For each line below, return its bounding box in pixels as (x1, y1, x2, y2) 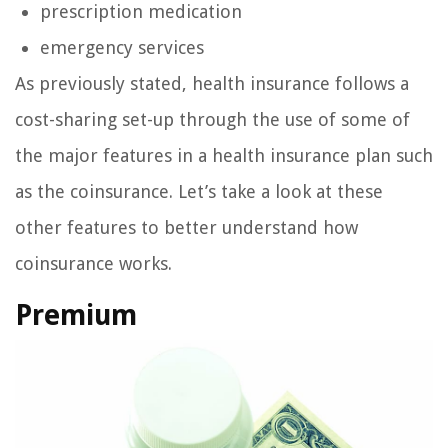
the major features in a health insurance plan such (15, 144, 433, 166)
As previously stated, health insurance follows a (15, 72, 409, 94)
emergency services (40, 36, 204, 58)
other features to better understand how (15, 216, 358, 238)
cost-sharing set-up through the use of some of (15, 108, 410, 130)
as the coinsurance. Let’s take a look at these (15, 180, 383, 202)
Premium (15, 298, 137, 332)
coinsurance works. (15, 252, 172, 274)
